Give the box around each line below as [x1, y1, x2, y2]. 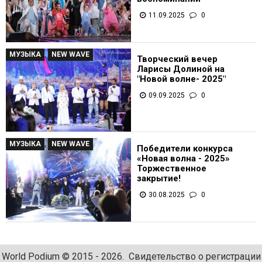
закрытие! [137, 173, 181, 184]
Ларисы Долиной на [137, 63, 225, 74]
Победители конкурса [137, 143, 233, 154]
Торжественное [137, 163, 206, 174]
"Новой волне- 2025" [137, 73, 226, 84]
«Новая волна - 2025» [137, 153, 230, 164]
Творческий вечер [137, 53, 218, 64]
